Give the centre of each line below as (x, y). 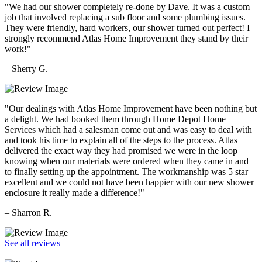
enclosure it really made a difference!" (75, 192)
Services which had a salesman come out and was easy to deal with (128, 129)
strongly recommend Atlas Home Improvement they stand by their (126, 38)
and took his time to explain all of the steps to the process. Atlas (121, 140)
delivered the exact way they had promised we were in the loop (121, 150)
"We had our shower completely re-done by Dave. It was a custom (127, 6)
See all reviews (32, 243)
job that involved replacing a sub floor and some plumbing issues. (125, 17)
